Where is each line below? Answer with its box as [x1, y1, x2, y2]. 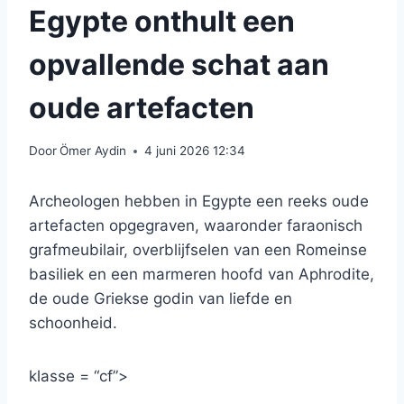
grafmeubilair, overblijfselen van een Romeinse [29, 241, 367, 260]
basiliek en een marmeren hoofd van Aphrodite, [29, 265, 374, 284]
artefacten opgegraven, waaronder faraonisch [29, 216, 363, 235]
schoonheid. [29, 314, 117, 333]
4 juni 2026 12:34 [144, 143, 246, 159]
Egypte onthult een [29, 3, 295, 39]
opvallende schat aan [29, 46, 329, 82]
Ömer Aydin [60, 143, 127, 159]
